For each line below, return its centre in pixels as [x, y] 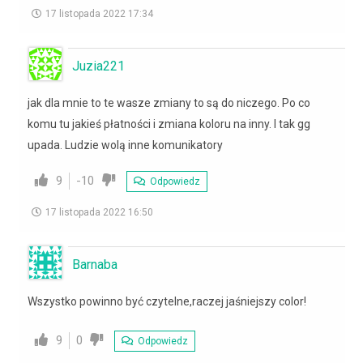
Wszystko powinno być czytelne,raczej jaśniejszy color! [167, 301]
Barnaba [95, 264]
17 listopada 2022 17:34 [99, 13]
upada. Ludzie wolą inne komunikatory [125, 145]
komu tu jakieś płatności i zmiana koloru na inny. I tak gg [169, 124]
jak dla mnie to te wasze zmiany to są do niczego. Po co [169, 102]
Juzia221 [98, 66]
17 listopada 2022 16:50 [99, 212]
